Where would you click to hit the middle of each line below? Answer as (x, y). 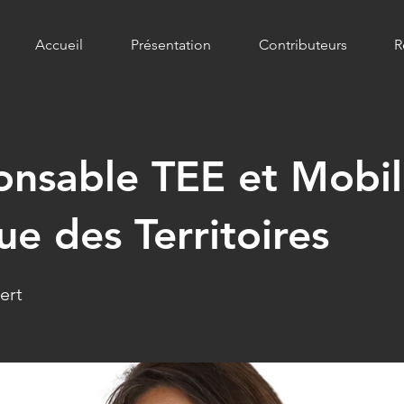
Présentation (170, 45)
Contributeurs (303, 45)
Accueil (59, 45)
